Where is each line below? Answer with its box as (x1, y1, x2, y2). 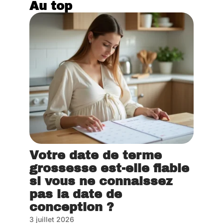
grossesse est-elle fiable (29, 162, 189, 175)
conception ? (29, 201, 114, 214)
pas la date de (29, 188, 122, 201)
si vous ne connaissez (29, 175, 172, 188)
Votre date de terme (29, 149, 162, 162)
